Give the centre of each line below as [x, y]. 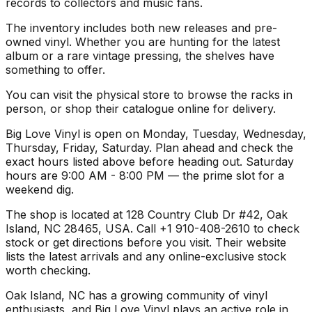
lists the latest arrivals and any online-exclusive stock [146, 256]
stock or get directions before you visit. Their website [146, 242]
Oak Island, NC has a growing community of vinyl [136, 295]
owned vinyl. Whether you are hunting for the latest [143, 41]
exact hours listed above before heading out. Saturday [150, 161]
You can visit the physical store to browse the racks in [149, 94]
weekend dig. [40, 189]
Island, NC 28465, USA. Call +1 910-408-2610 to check [153, 228]
